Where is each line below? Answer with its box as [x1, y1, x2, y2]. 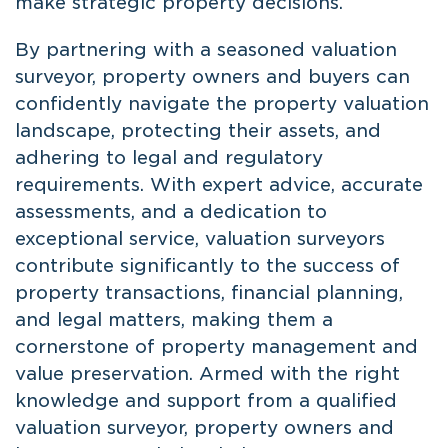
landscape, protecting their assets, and [15, 119, 381, 141]
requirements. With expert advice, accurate [15, 173, 423, 195]
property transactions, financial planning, [15, 281, 403, 303]
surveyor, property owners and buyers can [15, 65, 410, 87]
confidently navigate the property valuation [15, 92, 429, 114]
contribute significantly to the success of [15, 254, 400, 276]
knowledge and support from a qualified [15, 389, 397, 411]
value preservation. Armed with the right [15, 362, 400, 384]
